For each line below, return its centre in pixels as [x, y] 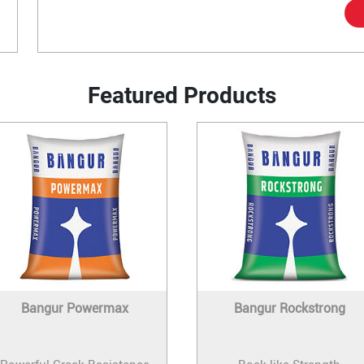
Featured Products [182, 95]
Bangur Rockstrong [289, 309]
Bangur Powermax [75, 309]
